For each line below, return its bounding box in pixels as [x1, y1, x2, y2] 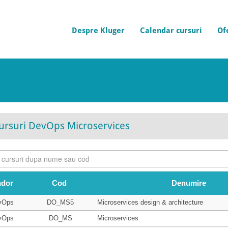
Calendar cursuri [140, 26, 202, 35]
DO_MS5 [47, 198, 74, 206]
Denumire [172, 179, 206, 187]
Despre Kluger [72, 26, 125, 35]
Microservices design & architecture [97, 198, 203, 206]
